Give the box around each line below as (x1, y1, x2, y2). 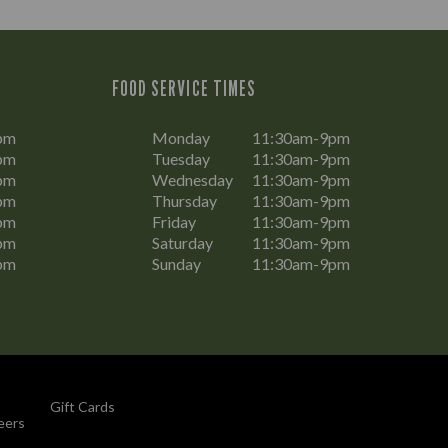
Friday (152, 212, 196, 231)
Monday (152, 128, 210, 147)
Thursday (152, 191, 217, 210)
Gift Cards (49, 398, 115, 415)
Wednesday (152, 170, 233, 189)
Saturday (152, 233, 213, 252)
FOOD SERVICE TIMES (112, 76, 256, 101)
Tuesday (152, 149, 210, 168)
